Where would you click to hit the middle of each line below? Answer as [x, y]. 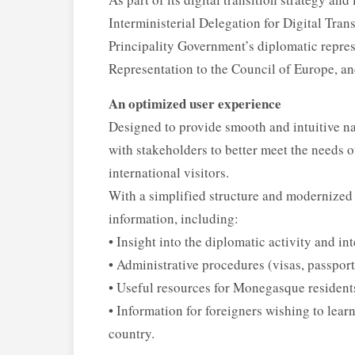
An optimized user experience [195, 104]
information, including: [174, 219]
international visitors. [169, 173]
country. [132, 334]
